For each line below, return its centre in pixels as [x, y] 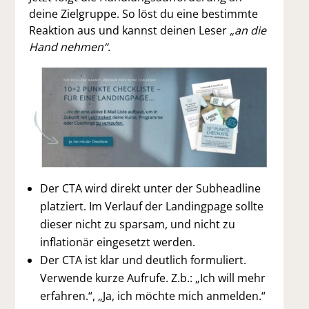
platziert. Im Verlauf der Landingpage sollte [152, 207]
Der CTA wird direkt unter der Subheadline [151, 189]
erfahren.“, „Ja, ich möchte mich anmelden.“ [153, 296]
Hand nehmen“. [70, 47]
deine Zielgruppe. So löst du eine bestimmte [144, 14]
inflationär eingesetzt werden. [118, 242]
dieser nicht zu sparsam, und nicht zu [138, 225]
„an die [248, 31]
